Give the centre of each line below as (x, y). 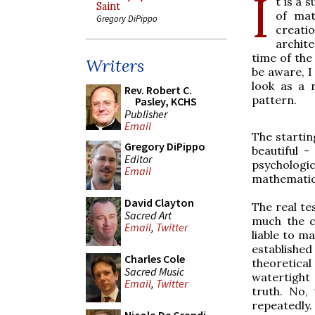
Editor (138, 159)
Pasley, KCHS (166, 101)
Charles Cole (155, 259)
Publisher (146, 114)
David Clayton (159, 202)
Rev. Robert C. (158, 90)
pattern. (274, 99)
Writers (115, 66)
